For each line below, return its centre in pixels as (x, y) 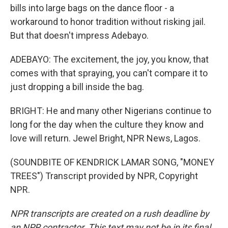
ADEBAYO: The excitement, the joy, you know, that (109, 59)
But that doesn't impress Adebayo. (79, 35)
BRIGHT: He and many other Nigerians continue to (111, 111)
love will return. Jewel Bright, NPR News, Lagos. (105, 138)
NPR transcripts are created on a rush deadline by (110, 213)
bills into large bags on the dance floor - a (92, 8)
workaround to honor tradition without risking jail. (108, 22)
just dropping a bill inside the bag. (77, 87)
